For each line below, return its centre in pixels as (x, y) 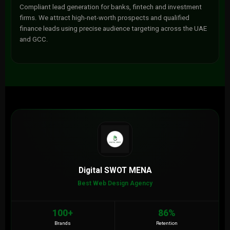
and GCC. (34, 39)
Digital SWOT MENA (115, 170)
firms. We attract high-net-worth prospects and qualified (104, 18)
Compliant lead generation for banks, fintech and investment (110, 7)
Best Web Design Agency (115, 183)
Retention (167, 223)
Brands (63, 223)
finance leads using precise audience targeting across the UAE (113, 28)
